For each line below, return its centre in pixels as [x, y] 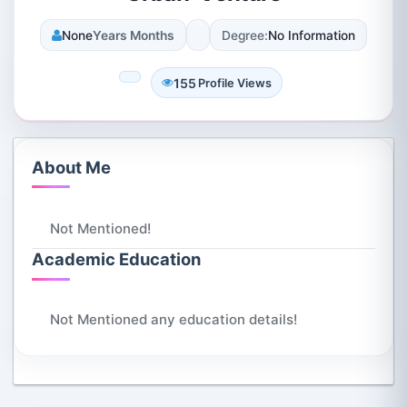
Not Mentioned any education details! [174, 320]
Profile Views [234, 83]
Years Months [134, 35]
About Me [72, 167]
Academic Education [117, 259]
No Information [312, 35]
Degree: [245, 35]
